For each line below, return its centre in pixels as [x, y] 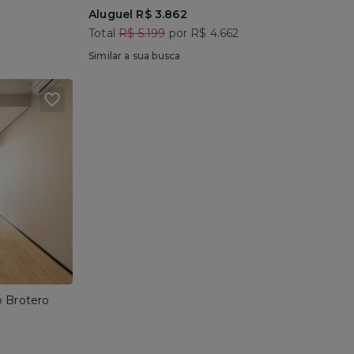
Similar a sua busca [135, 56]
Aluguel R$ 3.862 [138, 14]
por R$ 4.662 [202, 33]
